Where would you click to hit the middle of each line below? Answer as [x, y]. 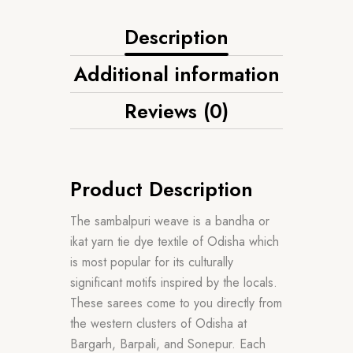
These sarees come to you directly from [176, 303]
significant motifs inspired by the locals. [174, 282]
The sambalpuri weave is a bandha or [170, 221]
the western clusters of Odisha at [158, 323]
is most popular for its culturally [152, 262]
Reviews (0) [176, 111]
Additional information [176, 74]
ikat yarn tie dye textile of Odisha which [175, 241]
